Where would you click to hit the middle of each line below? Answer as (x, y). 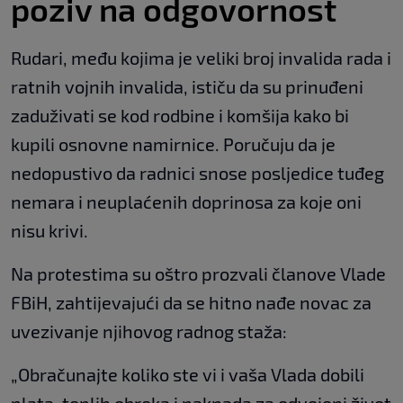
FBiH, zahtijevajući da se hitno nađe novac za (191, 302)
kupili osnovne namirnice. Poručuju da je (173, 143)
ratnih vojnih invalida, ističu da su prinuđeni (187, 86)
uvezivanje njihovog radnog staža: (149, 331)
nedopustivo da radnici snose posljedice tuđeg (197, 172)
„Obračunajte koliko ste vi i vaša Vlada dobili (188, 374)
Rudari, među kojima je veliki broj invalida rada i (201, 57)
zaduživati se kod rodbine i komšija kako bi (180, 115)
